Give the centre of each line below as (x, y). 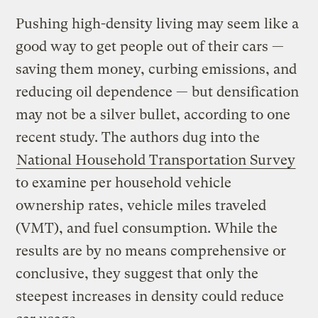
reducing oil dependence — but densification (158, 92)
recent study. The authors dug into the (138, 137)
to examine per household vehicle (124, 182)
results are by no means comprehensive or (151, 251)
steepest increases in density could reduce (150, 296)
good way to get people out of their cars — (150, 46)
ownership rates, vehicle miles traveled (141, 205)
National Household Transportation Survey (156, 160)
